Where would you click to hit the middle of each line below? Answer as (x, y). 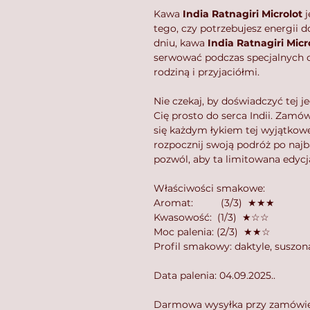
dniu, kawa (181, 43)
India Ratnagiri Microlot (243, 13)
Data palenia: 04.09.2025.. (215, 275)
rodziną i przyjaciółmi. (207, 72)
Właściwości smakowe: (211, 188)
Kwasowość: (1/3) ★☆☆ (211, 217)
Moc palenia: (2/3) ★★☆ (212, 231)
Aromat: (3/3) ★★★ (214, 202)
